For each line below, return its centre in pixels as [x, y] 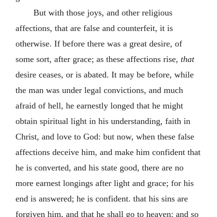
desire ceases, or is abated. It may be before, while [105, 74]
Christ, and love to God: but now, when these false [105, 136]
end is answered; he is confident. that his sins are [102, 198]
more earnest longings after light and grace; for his [105, 183]
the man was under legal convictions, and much [99, 90]
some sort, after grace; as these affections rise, [98, 59]
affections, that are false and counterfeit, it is [94, 28]
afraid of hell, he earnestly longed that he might [99, 105]
